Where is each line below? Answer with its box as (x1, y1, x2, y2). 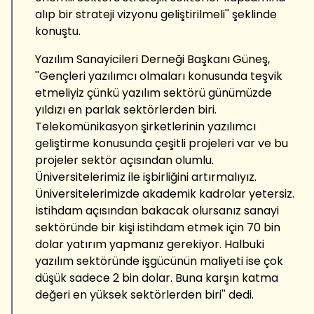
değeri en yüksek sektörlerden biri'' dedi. (35, 286, 254, 303)
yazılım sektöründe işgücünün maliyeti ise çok (35, 252, 283, 269)
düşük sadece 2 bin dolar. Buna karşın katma (35, 269, 278, 286)
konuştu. (35, 22, 81, 39)
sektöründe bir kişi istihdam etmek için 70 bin (35, 219, 280, 235)
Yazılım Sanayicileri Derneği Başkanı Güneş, (35, 50, 270, 67)
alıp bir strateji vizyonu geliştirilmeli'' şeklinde (35, 6, 277, 22)
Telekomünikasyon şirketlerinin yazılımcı (35, 118, 256, 135)
